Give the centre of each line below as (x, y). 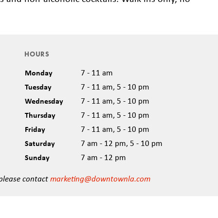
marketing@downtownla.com (100, 178)
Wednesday (44, 101)
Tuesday (38, 87)
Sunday (37, 157)
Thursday (40, 115)
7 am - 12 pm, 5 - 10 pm (122, 143)
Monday (39, 73)
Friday (35, 129)
